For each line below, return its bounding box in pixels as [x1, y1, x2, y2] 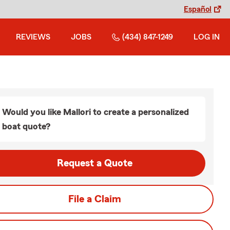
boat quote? [2, 122, 50, 131]
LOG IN [194, 33, 220, 41]
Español [184, 5, 212, 13]
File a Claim [68, 194, 121, 204]
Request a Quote [56, 158, 132, 168]
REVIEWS [16, 33, 50, 41]
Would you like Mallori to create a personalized [2, 107, 189, 117]
